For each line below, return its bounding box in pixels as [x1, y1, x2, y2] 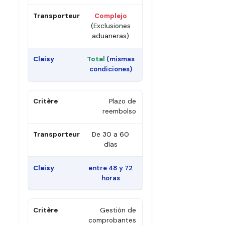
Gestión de [99, 205, 136, 214]
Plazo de [108, 97, 136, 106]
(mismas [104, 55, 135, 64]
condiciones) [89, 65, 132, 74]
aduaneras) [92, 32, 130, 41]
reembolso [102, 107, 136, 116]
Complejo [94, 12, 127, 21]
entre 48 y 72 [88, 163, 133, 172]
